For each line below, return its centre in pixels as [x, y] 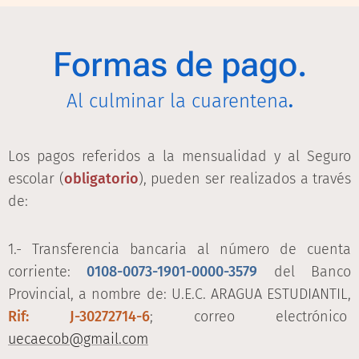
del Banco [305, 271]
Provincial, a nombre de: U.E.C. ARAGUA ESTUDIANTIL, [179, 294]
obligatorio [101, 178]
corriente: [48, 271]
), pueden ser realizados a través [244, 178]
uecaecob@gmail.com [78, 339]
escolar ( [36, 178]
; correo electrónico [250, 316]
